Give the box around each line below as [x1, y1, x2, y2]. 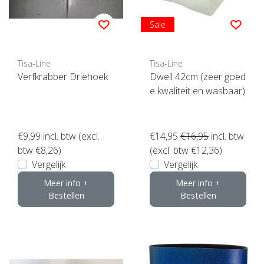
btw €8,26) [18, 143, 61, 157]
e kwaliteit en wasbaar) [150, 84, 245, 97]
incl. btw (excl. [41, 129, 100, 143]
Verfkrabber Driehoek [18, 70, 108, 83]
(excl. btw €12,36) [150, 143, 222, 157]
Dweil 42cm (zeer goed [150, 70, 246, 83]
